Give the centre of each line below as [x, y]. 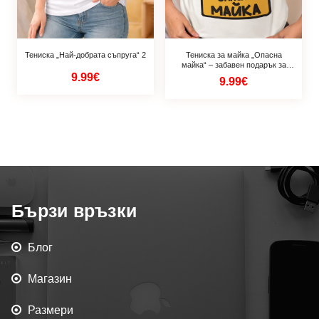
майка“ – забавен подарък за [234, 64]
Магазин [50, 279]
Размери [51, 310]
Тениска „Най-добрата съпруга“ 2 [85, 54]
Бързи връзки [74, 211]
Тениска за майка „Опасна [234, 54]
